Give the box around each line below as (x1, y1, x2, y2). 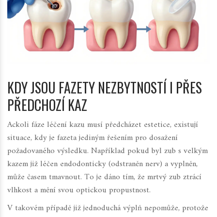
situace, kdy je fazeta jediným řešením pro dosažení (7, 131, 178, 146)
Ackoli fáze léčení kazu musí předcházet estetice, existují (7, 118, 198, 133)
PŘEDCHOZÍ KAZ (7, 95, 87, 115)
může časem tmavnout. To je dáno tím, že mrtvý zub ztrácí (7, 170, 201, 185)
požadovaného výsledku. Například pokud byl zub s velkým (7, 144, 208, 159)
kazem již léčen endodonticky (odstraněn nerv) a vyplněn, (7, 157, 198, 172)
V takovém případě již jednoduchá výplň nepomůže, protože (7, 201, 208, 216)
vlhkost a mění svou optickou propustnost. (7, 183, 151, 198)
